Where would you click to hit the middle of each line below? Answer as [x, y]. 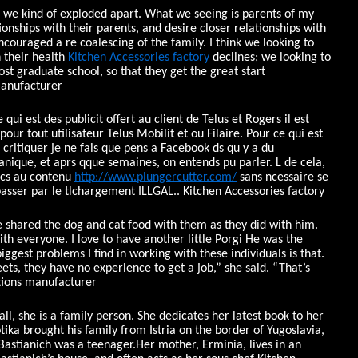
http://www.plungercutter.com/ [155, 177]
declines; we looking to [270, 58]
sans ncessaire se [282, 177]
